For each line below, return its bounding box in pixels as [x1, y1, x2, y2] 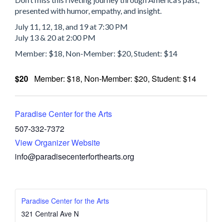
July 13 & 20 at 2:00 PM [15, 33, 96, 42]
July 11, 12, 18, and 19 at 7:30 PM [15, 22, 128, 31]
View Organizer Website [15, 136, 100, 148]
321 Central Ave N [21, 209, 79, 219]
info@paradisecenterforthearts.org [15, 150, 134, 162]
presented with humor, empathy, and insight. [15, 6, 162, 15]
